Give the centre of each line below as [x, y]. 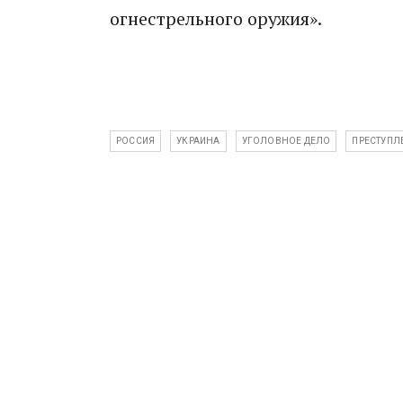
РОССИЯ [136, 141]
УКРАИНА [198, 141]
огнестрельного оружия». [216, 18]
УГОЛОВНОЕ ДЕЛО [286, 141]
